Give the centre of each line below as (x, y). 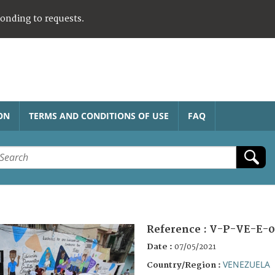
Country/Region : (185, 265)
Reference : (178, 229)
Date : (161, 246)
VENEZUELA (246, 264)
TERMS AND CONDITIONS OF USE (99, 115)
